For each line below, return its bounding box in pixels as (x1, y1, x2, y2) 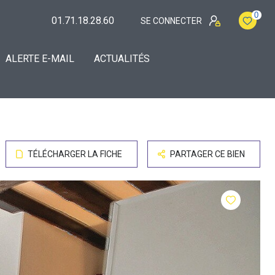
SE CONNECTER (140, 15, 202, 26)
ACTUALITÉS (94, 52, 150, 64)
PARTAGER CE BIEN (170, 149, 245, 159)
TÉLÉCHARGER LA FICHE (27, 149, 122, 159)
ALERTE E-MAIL (6, 52, 74, 64)
